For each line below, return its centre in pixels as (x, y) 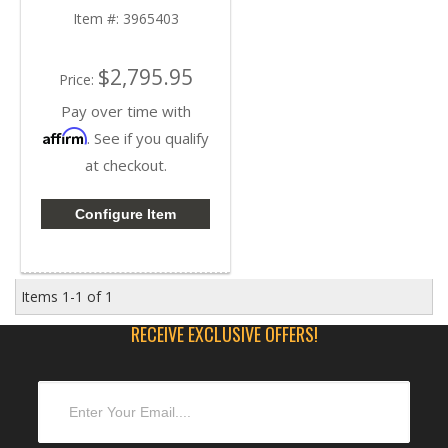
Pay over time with (125, 111)
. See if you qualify (147, 138)
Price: (78, 80)
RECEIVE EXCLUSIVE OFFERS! (224, 334)
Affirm (64, 136)
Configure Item (125, 214)
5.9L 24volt (125, 24)
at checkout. (125, 165)
